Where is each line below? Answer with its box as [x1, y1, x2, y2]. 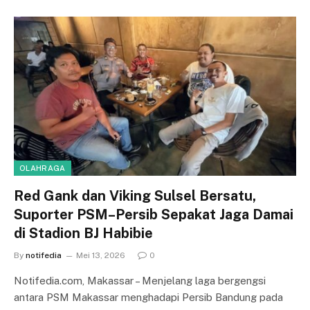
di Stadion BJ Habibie [14, 224, 153, 241]
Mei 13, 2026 [76, 250, 125, 260]
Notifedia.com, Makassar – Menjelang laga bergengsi [14, 274, 266, 286]
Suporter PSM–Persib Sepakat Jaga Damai [14, 206, 293, 223]
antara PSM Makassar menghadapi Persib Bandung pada [14, 291, 283, 303]
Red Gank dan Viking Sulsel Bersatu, [14, 187, 256, 204]
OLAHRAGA [19, 163, 66, 172]
